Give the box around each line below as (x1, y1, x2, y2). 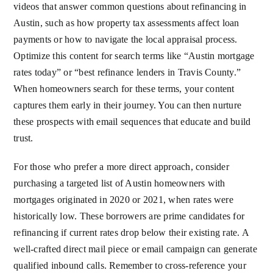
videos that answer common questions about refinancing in (13, 1, 247, 12)
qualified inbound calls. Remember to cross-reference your (13, 260, 246, 271)
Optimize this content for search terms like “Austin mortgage (13, 51, 255, 62)
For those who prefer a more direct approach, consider (13, 161, 229, 172)
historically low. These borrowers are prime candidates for (13, 211, 245, 222)
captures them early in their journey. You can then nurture (13, 100, 242, 111)
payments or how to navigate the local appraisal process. (13, 34, 238, 45)
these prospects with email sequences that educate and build (13, 116, 251, 127)
